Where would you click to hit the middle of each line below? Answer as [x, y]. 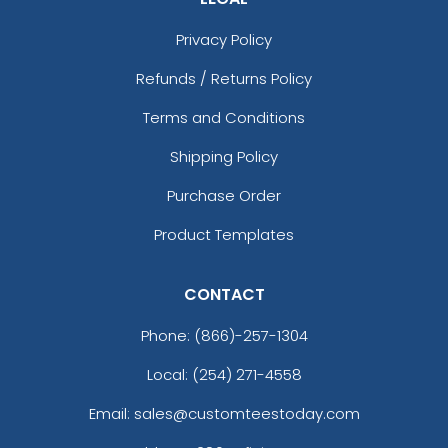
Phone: [167, 335]
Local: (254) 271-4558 [224, 374]
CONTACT [224, 294]
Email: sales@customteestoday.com [224, 413]
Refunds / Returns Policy [224, 78]
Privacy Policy [224, 39]
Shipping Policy [224, 156]
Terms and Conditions [224, 117]
